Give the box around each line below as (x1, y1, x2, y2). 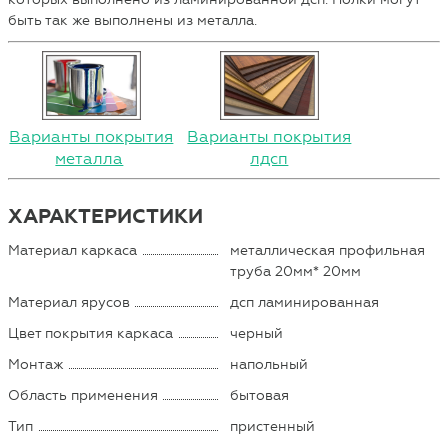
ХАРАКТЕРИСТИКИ (8, 203, 204, 229)
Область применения (8, 386, 159, 404)
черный (230, 324, 284, 342)
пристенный (230, 417, 316, 435)
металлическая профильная (230, 241, 426, 259)
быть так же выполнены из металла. (8, 11, 258, 29)
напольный (230, 355, 309, 373)
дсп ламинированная (230, 293, 380, 311)
